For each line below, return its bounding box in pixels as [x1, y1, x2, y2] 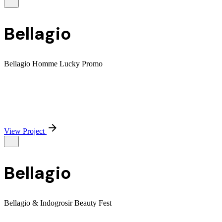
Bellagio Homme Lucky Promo [4, 59, 103, 68]
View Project [4, 127, 47, 136]
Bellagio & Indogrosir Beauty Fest [4, 199, 111, 208]
